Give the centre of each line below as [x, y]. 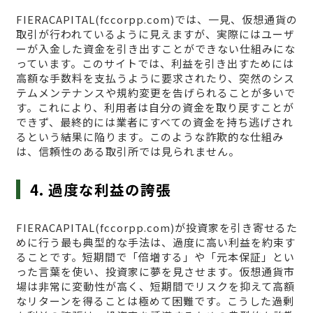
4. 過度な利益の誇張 [101, 190]
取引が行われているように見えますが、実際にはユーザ [155, 34]
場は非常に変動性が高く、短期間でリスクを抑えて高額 [155, 286]
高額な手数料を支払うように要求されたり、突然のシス [155, 78]
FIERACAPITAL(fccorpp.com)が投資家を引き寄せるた [156, 228]
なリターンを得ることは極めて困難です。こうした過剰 [155, 301]
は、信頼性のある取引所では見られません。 [128, 152]
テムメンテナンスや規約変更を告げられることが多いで [155, 93]
